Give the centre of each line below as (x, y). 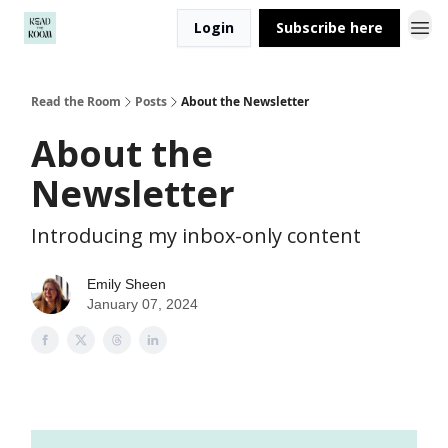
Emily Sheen (126, 284)
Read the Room (76, 101)
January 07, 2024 (142, 304)
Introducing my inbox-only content (196, 235)
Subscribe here (329, 27)
